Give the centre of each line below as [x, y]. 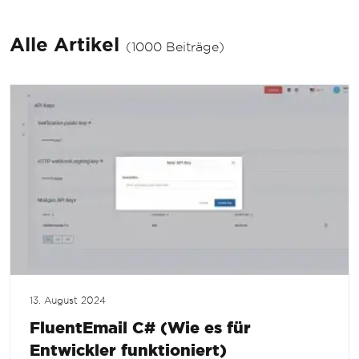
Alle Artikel [65, 44]
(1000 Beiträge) [175, 46]
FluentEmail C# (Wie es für [140, 328]
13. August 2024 [68, 301]
